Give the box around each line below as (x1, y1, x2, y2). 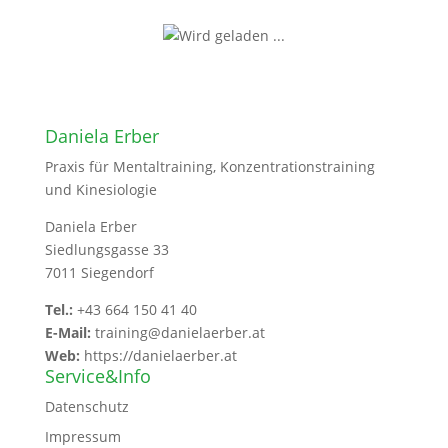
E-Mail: (44, 323, 91, 342)
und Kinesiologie (44, 180, 157, 199)
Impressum (44, 427, 121, 446)
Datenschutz (44, 397, 129, 416)
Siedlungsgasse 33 (44, 240, 169, 259)
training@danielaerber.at (94, 323, 265, 342)
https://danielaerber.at (83, 346, 237, 365)
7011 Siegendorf (44, 263, 154, 282)
